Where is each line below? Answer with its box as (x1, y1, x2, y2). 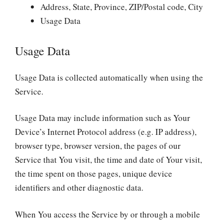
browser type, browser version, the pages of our (15, 140, 181, 151)
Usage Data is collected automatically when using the (15, 71, 203, 83)
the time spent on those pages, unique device (15, 168, 172, 179)
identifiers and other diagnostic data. (15, 182, 143, 193)
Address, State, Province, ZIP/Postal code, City (40, 1, 203, 12)
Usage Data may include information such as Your (15, 112, 190, 123)
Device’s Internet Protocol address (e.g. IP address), (15, 126, 197, 137)
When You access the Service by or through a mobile (15, 208, 200, 220)
